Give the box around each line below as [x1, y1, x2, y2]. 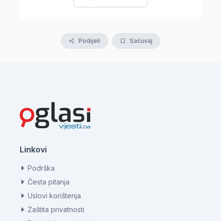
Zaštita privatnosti [28, 205, 84, 214]
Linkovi [20, 144, 47, 154]
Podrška [28, 163, 55, 172]
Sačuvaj [130, 37, 152, 44]
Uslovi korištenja [28, 191, 81, 200]
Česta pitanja [28, 177, 70, 186]
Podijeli [78, 37, 100, 44]
